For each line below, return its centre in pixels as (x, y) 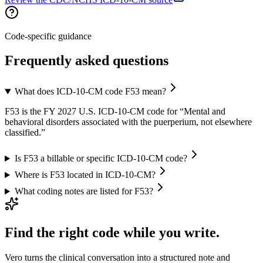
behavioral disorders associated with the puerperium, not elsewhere (128, 122)
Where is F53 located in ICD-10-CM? (85, 175)
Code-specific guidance (48, 36)
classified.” (25, 133)
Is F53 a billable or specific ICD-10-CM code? (101, 159)
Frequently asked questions (87, 61)
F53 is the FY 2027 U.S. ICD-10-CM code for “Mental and (115, 112)
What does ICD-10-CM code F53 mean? (90, 92)
